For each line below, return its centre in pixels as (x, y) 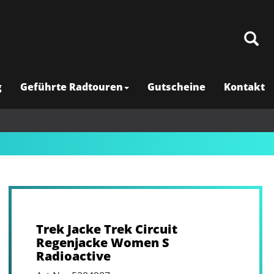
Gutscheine (176, 87)
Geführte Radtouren (72, 87)
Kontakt (244, 87)
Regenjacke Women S (102, 243)
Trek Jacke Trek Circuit (106, 229)
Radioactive (73, 256)
